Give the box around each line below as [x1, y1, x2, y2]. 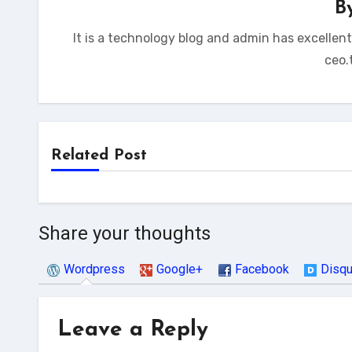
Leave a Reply [57, 319, 208, 342]
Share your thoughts [38, 222, 211, 244]
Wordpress [64, 262, 126, 277]
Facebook [234, 262, 289, 277]
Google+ [156, 262, 203, 277]
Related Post [51, 148, 147, 163]
